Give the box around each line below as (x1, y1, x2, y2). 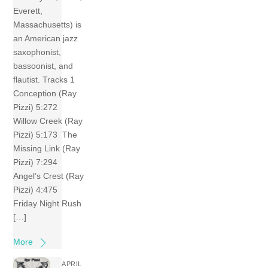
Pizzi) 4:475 (13, 185, 60, 195)
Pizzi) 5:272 (13, 102, 60, 112)
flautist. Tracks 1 (13, 75, 78, 85)
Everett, (13, 6, 43, 16)
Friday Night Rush (13, 199, 82, 209)
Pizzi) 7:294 (13, 157, 60, 167)
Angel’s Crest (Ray (13, 171, 84, 181)
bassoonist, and (13, 61, 74, 71)
